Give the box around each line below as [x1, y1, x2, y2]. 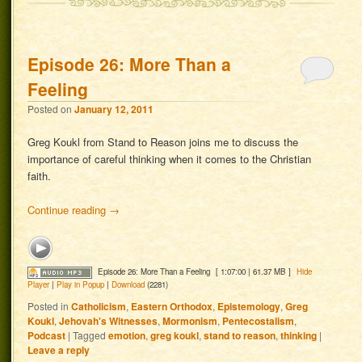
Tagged [73, 327, 107, 342]
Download [112, 279, 145, 291]
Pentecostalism [222, 313, 295, 328]
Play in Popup [57, 279, 105, 291]
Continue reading [27, 202, 110, 218]
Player [27, 279, 50, 291]
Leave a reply [27, 342, 90, 357]
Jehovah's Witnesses [59, 313, 158, 328]
